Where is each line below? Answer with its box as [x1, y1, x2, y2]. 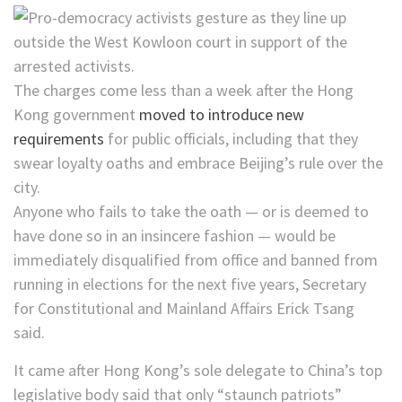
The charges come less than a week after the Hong [13, 80, 354, 101]
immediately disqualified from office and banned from [13, 249, 378, 271]
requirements [13, 128, 104, 150]
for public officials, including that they [104, 128, 358, 150]
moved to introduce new [139, 104, 304, 126]
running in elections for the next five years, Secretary [13, 274, 366, 295]
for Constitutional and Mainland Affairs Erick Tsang [13, 298, 354, 319]
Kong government [13, 104, 139, 126]
